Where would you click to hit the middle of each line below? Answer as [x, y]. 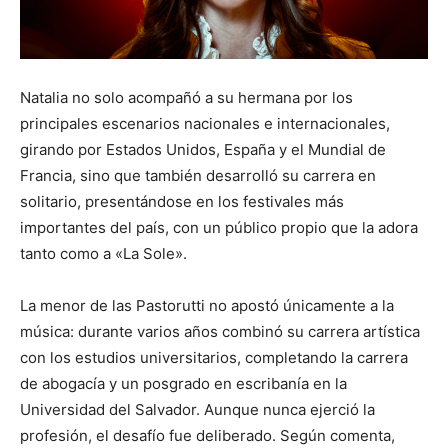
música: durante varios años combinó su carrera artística [220, 332]
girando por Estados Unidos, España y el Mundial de [203, 150]
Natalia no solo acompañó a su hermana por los [186, 98]
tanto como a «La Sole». [103, 254]
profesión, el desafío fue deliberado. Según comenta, [207, 436]
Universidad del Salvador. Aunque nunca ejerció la [197, 410]
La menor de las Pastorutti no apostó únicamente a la [207, 306]
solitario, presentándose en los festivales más [182, 202]
